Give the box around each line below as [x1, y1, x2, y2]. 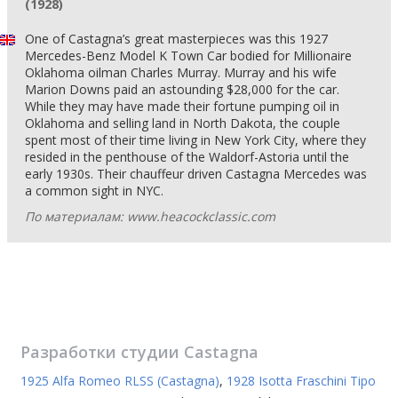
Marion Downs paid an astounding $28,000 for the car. [25, 81, 339, 98]
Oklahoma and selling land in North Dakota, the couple [25, 115, 340, 131]
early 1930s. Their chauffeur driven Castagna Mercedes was [25, 165, 367, 182]
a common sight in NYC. [25, 182, 163, 199]
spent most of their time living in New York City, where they [25, 131, 366, 148]
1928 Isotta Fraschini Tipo [227, 372, 376, 389]
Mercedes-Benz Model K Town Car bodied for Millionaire [25, 47, 352, 64]
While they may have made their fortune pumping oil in [25, 98, 339, 115]
